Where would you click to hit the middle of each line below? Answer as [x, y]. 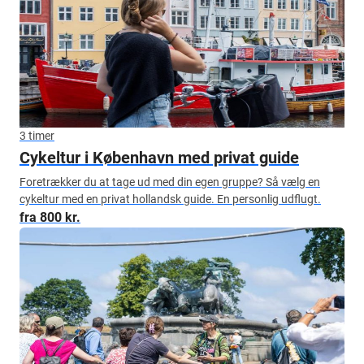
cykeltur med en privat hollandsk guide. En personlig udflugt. [170, 199]
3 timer [37, 136]
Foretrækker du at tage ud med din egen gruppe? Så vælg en [170, 182]
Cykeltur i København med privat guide [159, 158]
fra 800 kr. [50, 217]
